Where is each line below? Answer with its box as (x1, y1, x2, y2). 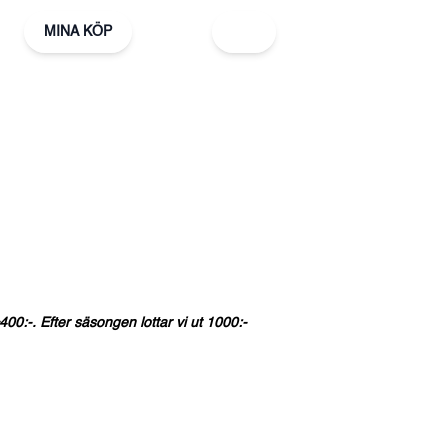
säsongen (73, 315, 136, 330)
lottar (139, 315, 172, 330)
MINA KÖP (44, 25, 112, 39)
